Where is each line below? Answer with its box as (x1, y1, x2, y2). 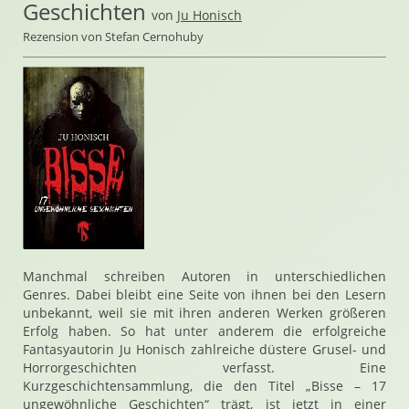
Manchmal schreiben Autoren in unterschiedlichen (23, 267, 386, 285)
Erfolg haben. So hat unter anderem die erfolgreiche (23, 322, 386, 340)
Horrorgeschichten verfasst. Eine (23, 359, 386, 376)
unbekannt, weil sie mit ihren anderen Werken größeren (23, 304, 386, 321)
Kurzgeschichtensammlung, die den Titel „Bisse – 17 (23, 377, 386, 394)
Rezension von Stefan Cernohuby (23, 28, 204, 45)
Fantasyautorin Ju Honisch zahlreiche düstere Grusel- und (23, 341, 386, 358)
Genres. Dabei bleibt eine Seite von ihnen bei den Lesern (23, 286, 386, 303)
